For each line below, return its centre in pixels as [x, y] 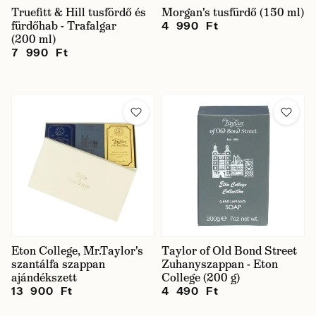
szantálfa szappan [58, 264]
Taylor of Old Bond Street [229, 251]
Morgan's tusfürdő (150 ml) [233, 12]
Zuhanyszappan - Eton [220, 264]
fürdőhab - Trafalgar [64, 26]
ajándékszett [44, 278]
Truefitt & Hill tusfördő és [79, 12]
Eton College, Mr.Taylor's [77, 251]
